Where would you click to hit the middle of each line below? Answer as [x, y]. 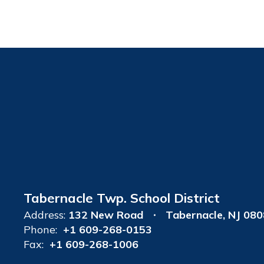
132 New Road [106, 215]
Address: [44, 215]
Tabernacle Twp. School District [122, 198]
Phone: [40, 230]
